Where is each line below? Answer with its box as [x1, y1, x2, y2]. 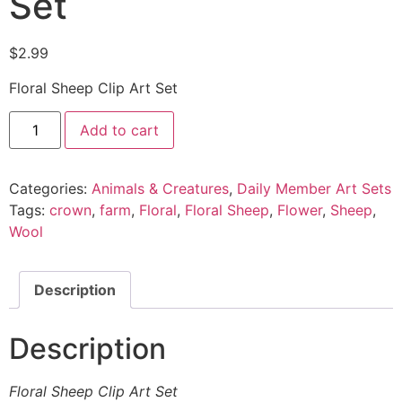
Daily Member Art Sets [237, 179, 391, 198]
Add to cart [80, 121, 160, 140]
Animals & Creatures [92, 179, 229, 198]
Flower [277, 201, 322, 220]
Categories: [9, 179, 92, 198]
